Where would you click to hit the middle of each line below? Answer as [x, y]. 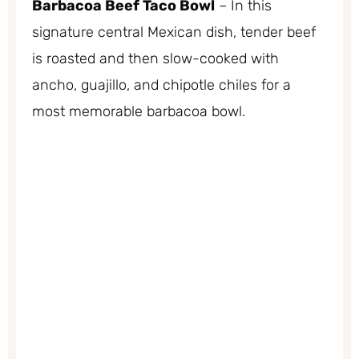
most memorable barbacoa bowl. [139, 111]
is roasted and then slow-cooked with [155, 58]
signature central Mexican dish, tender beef [174, 32]
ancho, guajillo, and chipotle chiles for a [161, 85]
